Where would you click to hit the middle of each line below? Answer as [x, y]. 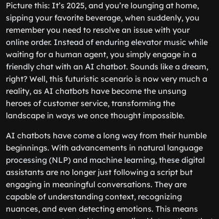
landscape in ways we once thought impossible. [95, 115]
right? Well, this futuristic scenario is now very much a [107, 79]
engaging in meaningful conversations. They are [96, 184]
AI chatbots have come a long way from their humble [106, 135]
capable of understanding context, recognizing [94, 197]
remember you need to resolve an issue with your [98, 30]
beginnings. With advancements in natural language [104, 148]
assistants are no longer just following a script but [99, 172]
